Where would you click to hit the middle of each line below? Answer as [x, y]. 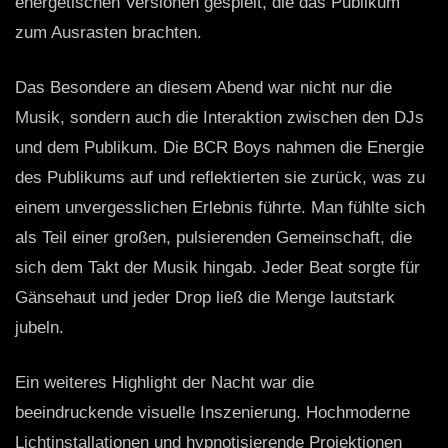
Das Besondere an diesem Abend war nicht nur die [203, 88]
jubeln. [39, 328]
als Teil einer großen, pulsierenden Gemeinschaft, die [213, 238]
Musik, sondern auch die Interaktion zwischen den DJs [219, 118]
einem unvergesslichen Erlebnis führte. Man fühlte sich [220, 208]
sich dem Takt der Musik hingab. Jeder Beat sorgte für [217, 268]
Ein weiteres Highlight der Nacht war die [164, 383]
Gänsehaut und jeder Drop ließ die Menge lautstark [205, 298]
